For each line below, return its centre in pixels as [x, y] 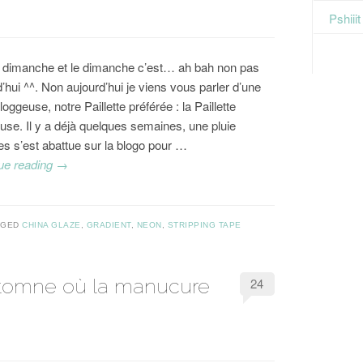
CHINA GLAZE [51, 225]
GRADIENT [109, 225]
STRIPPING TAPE [204, 225]
